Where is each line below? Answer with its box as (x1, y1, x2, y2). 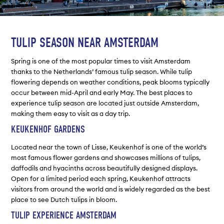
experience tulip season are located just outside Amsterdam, (11, 98, 199, 107)
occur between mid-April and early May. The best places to (11, 88, 193, 96)
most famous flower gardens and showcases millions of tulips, (11, 153, 201, 162)
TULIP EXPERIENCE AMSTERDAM (11, 209, 117, 221)
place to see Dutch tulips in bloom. (11, 195, 117, 204)
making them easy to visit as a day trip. (11, 109, 130, 117)
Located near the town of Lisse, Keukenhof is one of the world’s (11, 143, 207, 151)
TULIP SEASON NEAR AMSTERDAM (11, 34, 159, 50)
